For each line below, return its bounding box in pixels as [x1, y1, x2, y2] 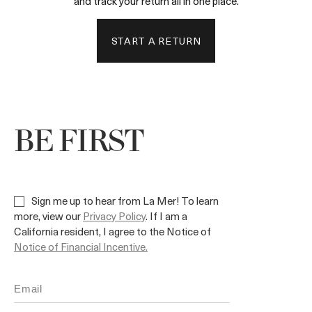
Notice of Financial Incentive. [14, 239, 148, 254]
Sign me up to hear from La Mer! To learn [29, 193, 219, 208]
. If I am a [146, 208, 187, 224]
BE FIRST [14, 127, 144, 159]
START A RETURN [111, 33, 201, 48]
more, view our [14, 208, 83, 224]
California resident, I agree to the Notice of [14, 224, 211, 239]
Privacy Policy [83, 208, 146, 224]
